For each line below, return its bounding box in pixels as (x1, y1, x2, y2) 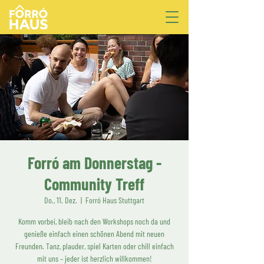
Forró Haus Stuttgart (85, 195, 144, 205)
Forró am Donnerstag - (27, 153, 161, 173)
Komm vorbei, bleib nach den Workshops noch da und (18, 216, 170, 226)
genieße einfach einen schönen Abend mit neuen (24, 229, 164, 239)
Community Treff (44, 174, 144, 194)
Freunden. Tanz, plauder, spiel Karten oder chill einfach (15, 241, 174, 251)
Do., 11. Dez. (44, 195, 77, 205)
